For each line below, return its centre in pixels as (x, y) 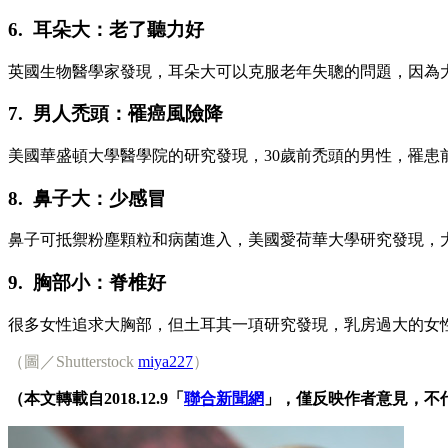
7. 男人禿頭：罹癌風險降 (115, 114)
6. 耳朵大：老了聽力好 (106, 29)
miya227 (165, 361)
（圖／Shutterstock (73, 361)
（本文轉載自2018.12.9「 (96, 398)
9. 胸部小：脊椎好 (87, 283)
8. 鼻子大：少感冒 (87, 198)
